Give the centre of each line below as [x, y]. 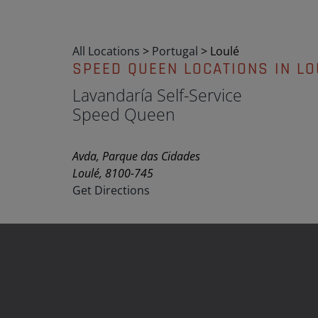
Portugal [176, 51]
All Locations [106, 51]
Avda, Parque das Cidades [136, 156]
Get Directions [111, 190]
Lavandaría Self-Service [157, 95]
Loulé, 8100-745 [113, 173]
